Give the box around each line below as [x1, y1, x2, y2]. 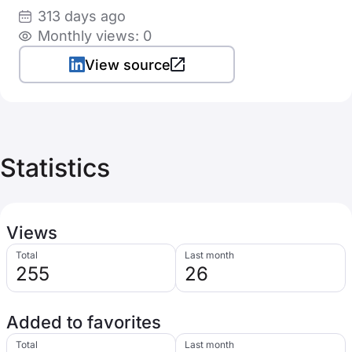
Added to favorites [6, 312, 161, 332]
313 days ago [38, 8, 126, 24]
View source [85, 56, 170, 73]
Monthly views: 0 [38, 27, 152, 44]
